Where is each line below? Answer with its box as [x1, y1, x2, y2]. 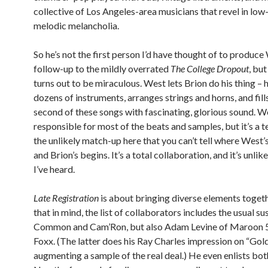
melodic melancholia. [33, 20, 119, 32]
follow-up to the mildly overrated [33, 63, 170, 75]
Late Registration [33, 192, 99, 204]
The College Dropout [170, 63, 249, 75]
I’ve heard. [33, 163, 75, 175]
